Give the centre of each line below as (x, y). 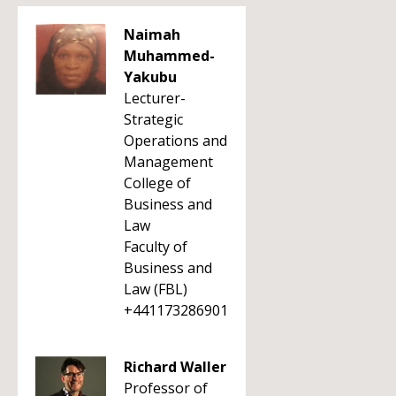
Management (168, 162)
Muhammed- (169, 56)
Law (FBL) (156, 289)
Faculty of (156, 247)
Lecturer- (155, 98)
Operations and (175, 141)
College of (157, 183)
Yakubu (150, 77)
